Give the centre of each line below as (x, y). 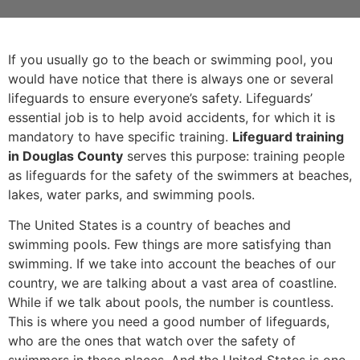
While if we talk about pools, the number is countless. (171, 303)
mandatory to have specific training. (120, 137)
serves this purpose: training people (234, 156)
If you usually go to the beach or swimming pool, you (170, 59)
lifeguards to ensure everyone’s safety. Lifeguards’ (160, 98)
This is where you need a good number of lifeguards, (169, 322)
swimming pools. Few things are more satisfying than (170, 245)
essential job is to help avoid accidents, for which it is (172, 117)
